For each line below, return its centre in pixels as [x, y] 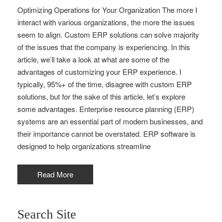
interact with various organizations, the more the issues [106, 22]
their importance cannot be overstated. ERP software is [107, 134]
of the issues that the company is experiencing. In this [104, 47]
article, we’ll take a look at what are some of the [93, 59]
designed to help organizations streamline [84, 146]
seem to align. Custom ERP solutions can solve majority [108, 34]
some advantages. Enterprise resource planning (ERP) [106, 109]
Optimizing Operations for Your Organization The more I [107, 10]
